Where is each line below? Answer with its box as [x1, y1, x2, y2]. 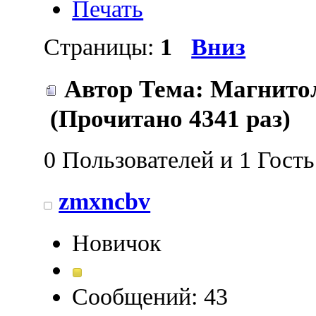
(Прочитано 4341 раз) [44, 104, 291, 133]
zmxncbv [59, 188, 151, 214]
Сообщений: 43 [72, 284, 229, 310]
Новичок [72, 230, 162, 257]
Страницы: [44, 34, 161, 61]
